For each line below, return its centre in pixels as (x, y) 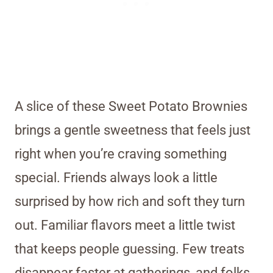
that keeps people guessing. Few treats (129, 249)
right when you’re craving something (121, 154)
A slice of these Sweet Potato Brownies (131, 106)
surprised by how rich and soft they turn (130, 201)
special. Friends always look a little (116, 177)
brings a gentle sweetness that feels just (133, 130)
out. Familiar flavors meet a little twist (125, 225)
